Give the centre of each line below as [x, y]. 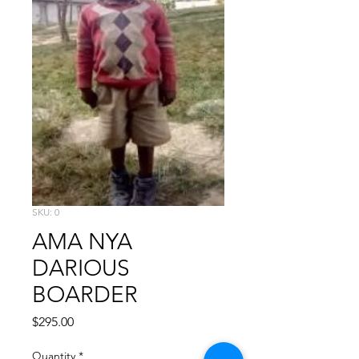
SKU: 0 [46, 212]
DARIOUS [81, 268]
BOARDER [85, 294]
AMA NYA [82, 242]
